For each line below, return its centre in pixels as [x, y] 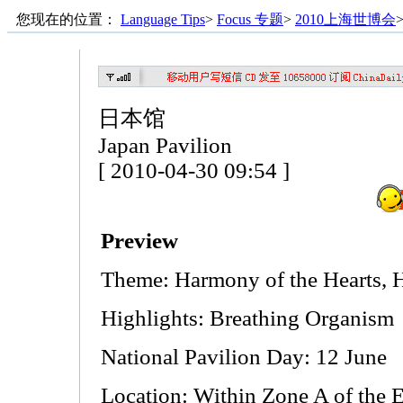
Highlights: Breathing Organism [247, 318]
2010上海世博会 [345, 19]
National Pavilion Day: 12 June [244, 357]
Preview [139, 241]
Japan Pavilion [165, 145]
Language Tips [163, 19]
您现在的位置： [68, 19]
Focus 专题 [250, 19]
